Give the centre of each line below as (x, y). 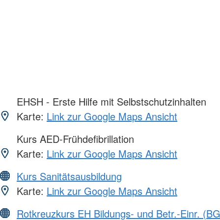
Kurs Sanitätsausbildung (69, 176)
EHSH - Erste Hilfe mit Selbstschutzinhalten (110, 102)
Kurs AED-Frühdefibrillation (74, 139)
